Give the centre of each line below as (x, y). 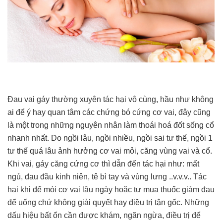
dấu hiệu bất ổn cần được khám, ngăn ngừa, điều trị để (104, 216)
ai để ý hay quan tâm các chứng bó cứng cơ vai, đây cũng (109, 112)
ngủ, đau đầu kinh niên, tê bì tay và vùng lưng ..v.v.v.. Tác (107, 177)
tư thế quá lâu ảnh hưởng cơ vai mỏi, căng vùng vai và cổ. (110, 151)
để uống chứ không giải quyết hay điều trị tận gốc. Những (108, 203)
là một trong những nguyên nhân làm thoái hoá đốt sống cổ (111, 125)
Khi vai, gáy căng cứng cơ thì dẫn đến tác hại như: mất (103, 164)
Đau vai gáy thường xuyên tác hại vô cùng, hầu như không (111, 100)
